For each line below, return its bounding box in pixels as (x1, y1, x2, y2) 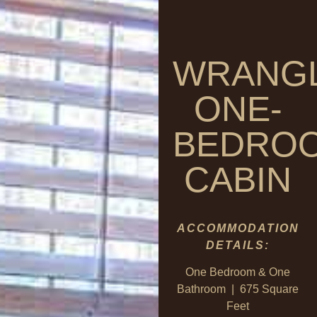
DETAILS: (206, 238, 270, 251)
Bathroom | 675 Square (177, 283, 299, 296)
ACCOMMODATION (176, 221, 299, 234)
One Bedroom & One (185, 266, 290, 279)
